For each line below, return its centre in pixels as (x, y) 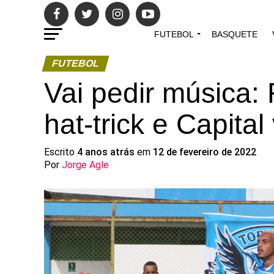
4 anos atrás (106, 152)
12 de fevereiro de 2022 (205, 152)
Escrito (61, 152)
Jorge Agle (85, 165)
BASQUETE (234, 34)
